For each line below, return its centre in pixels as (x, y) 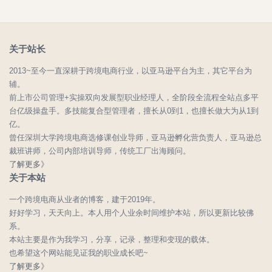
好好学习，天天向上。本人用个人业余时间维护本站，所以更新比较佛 (131, 212)
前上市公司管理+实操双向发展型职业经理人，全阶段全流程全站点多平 (134, 97)
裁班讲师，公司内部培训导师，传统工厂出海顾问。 (100, 151)
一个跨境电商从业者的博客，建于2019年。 (85, 199)
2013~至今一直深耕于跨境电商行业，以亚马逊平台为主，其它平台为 (131, 70)
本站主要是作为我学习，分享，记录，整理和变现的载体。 (112, 239)
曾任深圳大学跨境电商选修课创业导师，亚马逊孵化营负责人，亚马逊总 (135, 137)
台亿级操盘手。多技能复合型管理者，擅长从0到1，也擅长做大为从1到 (134, 110)
